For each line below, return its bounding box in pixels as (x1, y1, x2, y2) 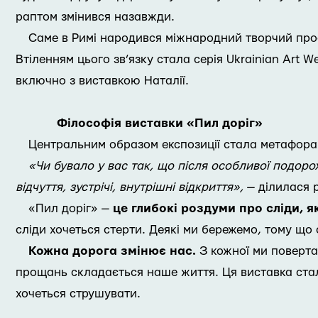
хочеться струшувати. (16, 287, 141, 300)
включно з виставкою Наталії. (16, 75, 189, 87)
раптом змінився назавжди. (16, 11, 175, 23)
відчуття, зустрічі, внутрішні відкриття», (16, 181, 243, 193)
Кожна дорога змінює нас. (28, 245, 196, 257)
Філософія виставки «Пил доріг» (57, 117, 263, 129)
